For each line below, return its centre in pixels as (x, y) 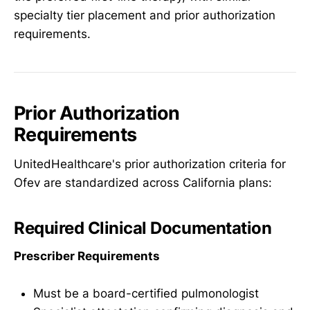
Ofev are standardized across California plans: (143, 182)
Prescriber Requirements (87, 256)
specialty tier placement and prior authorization (145, 15)
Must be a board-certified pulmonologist (146, 293)
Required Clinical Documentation (143, 228)
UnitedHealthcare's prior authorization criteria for (150, 164)
